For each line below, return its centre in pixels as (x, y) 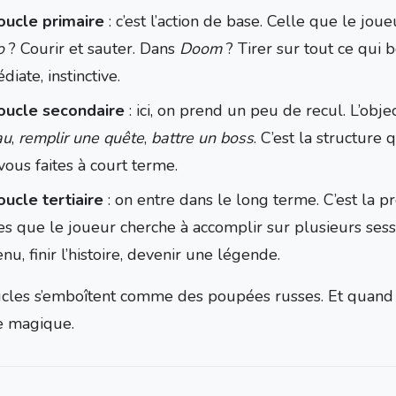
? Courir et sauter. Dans (91, 49)
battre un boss (202, 138)
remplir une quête (81, 138)
